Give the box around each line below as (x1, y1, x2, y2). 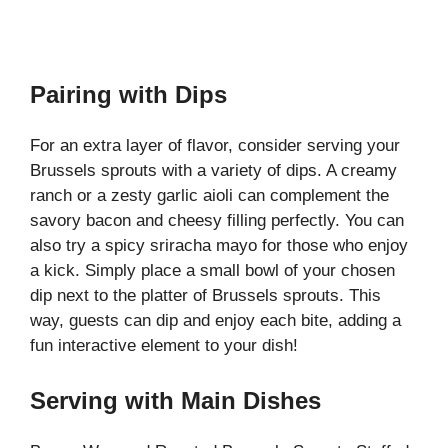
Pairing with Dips (30, 80, 227, 108)
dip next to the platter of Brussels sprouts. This (30, 285, 381, 305)
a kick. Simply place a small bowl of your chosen (30, 260, 395, 280)
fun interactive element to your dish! (30, 335, 298, 355)
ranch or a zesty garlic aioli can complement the (30, 185, 389, 205)
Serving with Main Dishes (30, 387, 321, 415)
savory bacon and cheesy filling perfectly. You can (30, 210, 404, 230)
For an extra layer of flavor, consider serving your (30, 135, 400, 155)
